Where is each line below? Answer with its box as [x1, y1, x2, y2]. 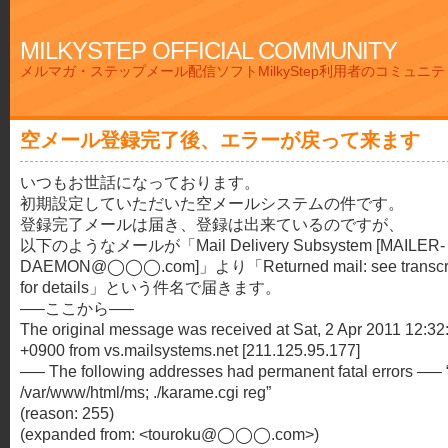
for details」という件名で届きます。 [20, 278, 281, 296]
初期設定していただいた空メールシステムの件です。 [20, 194, 404, 212]
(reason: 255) [20, 404, 114, 422]
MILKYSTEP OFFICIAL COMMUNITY [20, 37, 397, 64]
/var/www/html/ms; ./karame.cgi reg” [20, 383, 271, 401]
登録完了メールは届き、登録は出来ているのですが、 [20, 215, 404, 233]
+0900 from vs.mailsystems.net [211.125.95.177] [20, 341, 360, 359]
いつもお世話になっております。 [20, 173, 260, 191]
